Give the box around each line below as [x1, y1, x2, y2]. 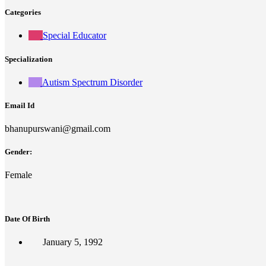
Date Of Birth [5, 214, 50, 223]
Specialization [5, 54, 52, 64]
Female [5, 170, 32, 180]
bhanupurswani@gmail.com [5, 123, 110, 134]
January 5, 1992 [43, 236, 103, 247]
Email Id [5, 100, 34, 110]
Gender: [5, 147, 32, 157]
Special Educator [43, 30, 106, 41]
